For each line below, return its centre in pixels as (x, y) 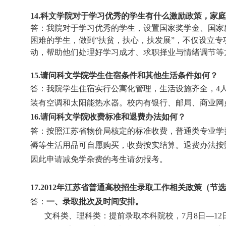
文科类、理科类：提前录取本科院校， (113, 216)
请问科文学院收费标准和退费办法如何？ (113, 117)
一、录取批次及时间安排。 (95, 202)
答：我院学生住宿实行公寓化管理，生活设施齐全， (123, 89)
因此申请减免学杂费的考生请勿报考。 (99, 159)
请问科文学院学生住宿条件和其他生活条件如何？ (129, 75)
